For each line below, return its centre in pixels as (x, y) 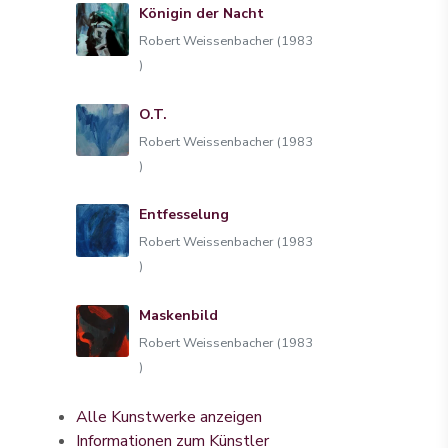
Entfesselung (183, 214)
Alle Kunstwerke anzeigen (169, 417)
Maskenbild (178, 315)
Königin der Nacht (201, 13)
